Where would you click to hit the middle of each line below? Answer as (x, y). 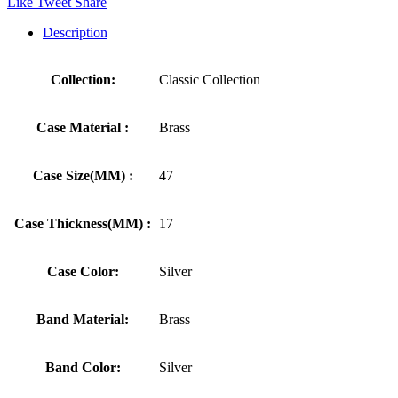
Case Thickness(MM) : (83, 223)
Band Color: (83, 367)
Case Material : (83, 127)
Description (75, 32)
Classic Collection (210, 79)
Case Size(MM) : (83, 175)
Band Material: (83, 319)
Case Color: (83, 271)
